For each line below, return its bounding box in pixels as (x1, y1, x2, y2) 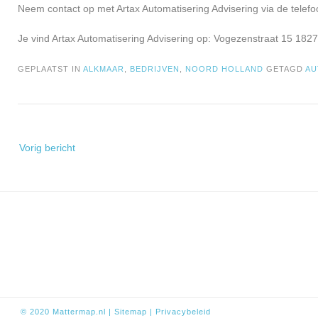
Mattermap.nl (53, 307, 106, 317)
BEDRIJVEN (130, 65, 180, 74)
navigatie (17, 150, 57, 162)
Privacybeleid (155, 307, 211, 317)
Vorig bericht (19, 142, 75, 154)
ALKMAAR (83, 65, 124, 74)
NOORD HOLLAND (185, 65, 263, 74)
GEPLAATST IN (18, 65, 83, 74)
